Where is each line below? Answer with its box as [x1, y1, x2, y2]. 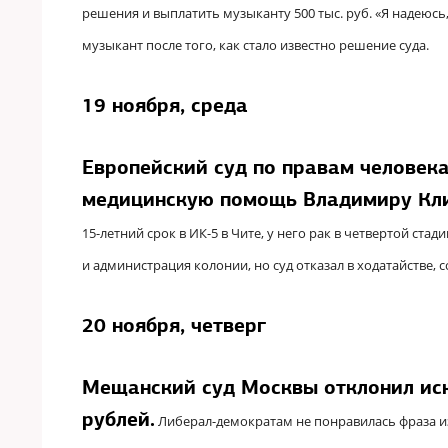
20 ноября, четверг [82, 312, 266, 338]
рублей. [82, 406, 155, 432]
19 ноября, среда [82, 92, 248, 118]
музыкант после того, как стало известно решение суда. [82, 36, 429, 54]
